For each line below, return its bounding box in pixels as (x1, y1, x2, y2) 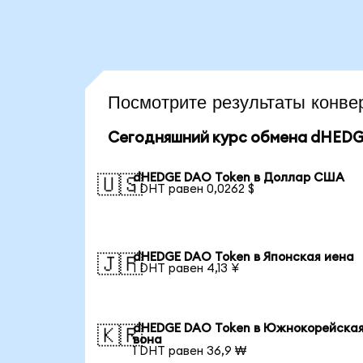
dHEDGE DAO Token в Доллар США (133, 171, 345, 184)
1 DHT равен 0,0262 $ (133, 182, 255, 195)
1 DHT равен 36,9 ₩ (133, 344, 247, 357)
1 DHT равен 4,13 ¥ (133, 262, 240, 275)
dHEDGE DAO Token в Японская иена (133, 250, 355, 263)
